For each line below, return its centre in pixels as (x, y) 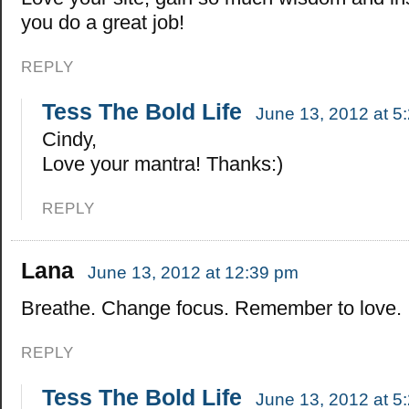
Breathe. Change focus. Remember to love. (211, 309)
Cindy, (70, 140)
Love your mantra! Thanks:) (163, 164)
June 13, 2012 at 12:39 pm (193, 273)
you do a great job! (103, 23)
